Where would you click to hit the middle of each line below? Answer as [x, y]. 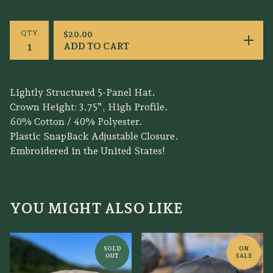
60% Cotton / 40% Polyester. [76, 122]
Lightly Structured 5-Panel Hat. [83, 92]
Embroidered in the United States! [87, 151]
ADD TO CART [96, 46]
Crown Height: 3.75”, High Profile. [89, 107]
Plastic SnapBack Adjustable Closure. [94, 136]
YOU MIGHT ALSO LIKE [96, 208]
